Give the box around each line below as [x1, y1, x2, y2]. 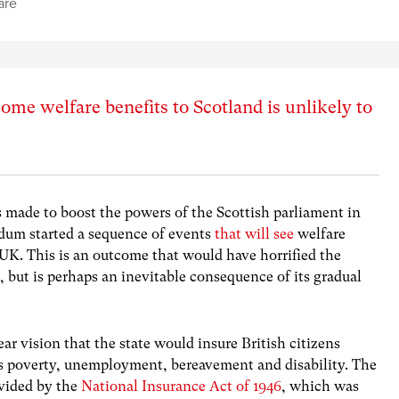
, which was [281, 378, 360, 395]
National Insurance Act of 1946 [81, 378, 282, 395]
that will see [215, 225, 295, 243]
